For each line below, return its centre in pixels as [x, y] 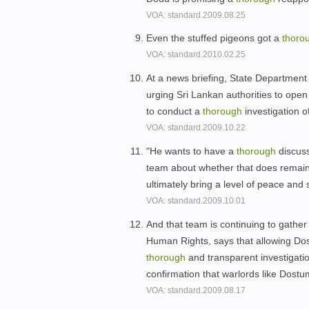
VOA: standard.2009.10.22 [196, 128]
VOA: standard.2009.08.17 [196, 290]
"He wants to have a [191, 151]
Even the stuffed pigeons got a [214, 38]
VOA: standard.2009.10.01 [196, 200]
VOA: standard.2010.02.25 [196, 55]
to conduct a [175, 111]
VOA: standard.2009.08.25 [196, 15]
